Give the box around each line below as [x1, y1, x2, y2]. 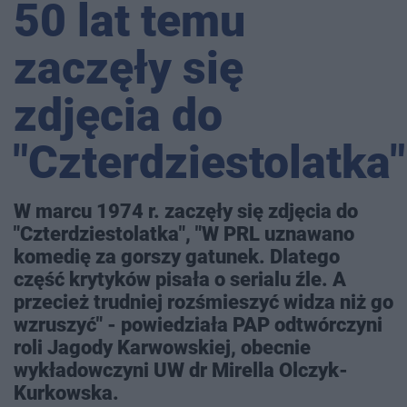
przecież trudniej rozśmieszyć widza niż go [14, 290, 393, 314]
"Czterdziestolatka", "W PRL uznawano [14, 222, 354, 246]
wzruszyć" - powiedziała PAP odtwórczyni [14, 313, 382, 337]
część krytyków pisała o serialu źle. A [14, 267, 346, 292]
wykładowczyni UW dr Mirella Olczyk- [14, 358, 348, 382]
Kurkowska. [14, 381, 119, 405]
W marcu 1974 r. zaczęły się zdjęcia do [14, 199, 358, 223]
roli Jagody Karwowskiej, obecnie [14, 335, 311, 360]
